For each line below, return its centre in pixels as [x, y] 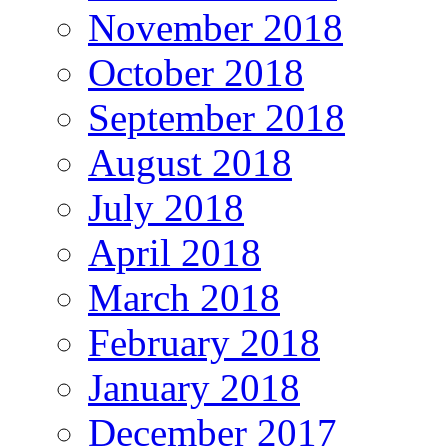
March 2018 [184, 297]
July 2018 [166, 207]
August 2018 [190, 162]
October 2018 [196, 72]
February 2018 [204, 342]
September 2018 [216, 117]
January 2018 [194, 387]
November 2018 [215, 27]
